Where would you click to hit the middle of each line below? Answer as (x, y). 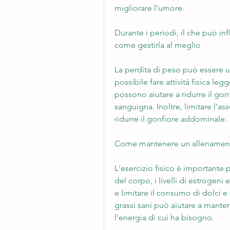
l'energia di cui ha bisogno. (165, 218)
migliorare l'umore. (149, 8)
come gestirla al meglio (158, 45)
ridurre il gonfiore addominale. (171, 119)
